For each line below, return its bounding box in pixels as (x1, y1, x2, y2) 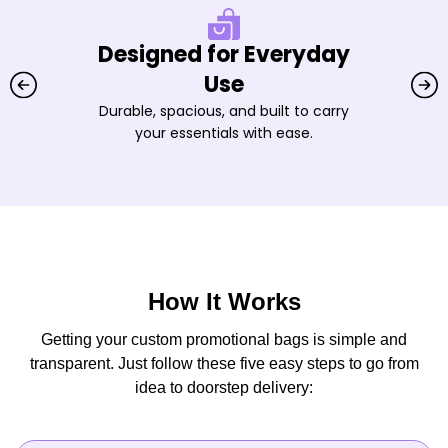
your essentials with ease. (135, 123, 313, 143)
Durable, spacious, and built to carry (99, 101, 349, 121)
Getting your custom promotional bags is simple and (41, 331, 407, 348)
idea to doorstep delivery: (135, 379, 313, 396)
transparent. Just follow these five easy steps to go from (29, 355, 419, 372)
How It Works (147, 288, 301, 315)
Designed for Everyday (98, 39, 350, 70)
